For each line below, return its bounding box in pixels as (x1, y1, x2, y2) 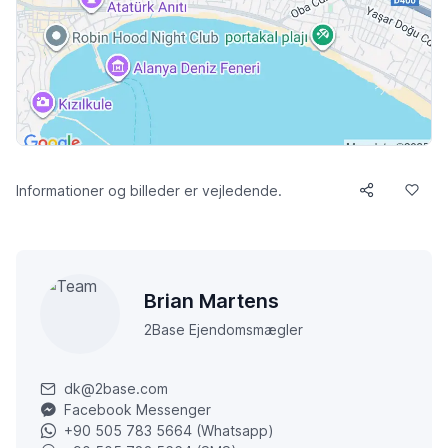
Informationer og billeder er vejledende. (16, 181, 282, 199)
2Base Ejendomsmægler (144, 321, 303, 339)
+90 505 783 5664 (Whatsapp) (64, 422, 274, 440)
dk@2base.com (64, 380, 168, 398)
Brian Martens (144, 289, 279, 314)
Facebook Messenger (64, 401, 211, 419)
